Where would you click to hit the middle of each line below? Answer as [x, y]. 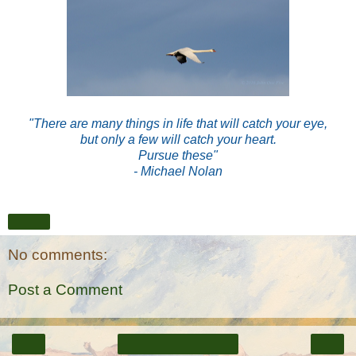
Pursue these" [178, 155]
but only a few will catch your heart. [178, 139]
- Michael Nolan [178, 171]
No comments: [58, 255]
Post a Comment [65, 290]
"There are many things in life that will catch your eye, [178, 123]
